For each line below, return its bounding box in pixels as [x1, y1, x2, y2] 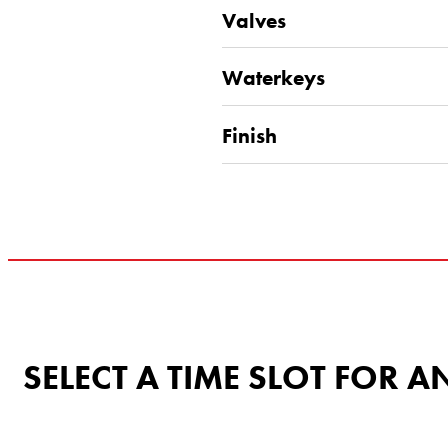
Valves [222, 6, 286, 34]
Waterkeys [222, 64, 325, 92]
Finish [222, 122, 277, 150]
